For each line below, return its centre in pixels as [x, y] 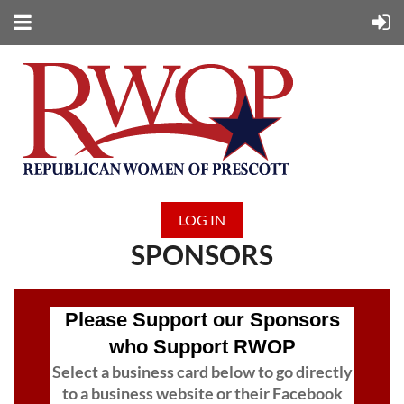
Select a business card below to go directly [202, 372]
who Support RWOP [202, 347]
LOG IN [202, 220]
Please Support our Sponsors [202, 320]
